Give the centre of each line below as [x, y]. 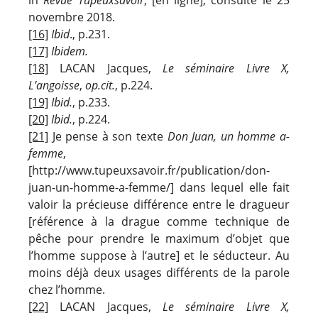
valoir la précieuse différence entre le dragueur [159, 204]
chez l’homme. [67, 289]
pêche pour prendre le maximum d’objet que [159, 238]
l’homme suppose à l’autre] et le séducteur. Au [159, 255]
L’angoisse [54, 85]
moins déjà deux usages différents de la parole [159, 272]
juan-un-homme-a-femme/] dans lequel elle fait [159, 187]
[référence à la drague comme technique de [159, 221]
